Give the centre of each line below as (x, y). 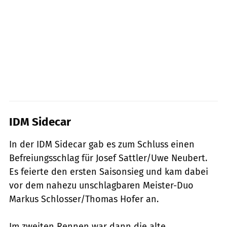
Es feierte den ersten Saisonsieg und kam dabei (109, 172)
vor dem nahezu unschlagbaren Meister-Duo (101, 185)
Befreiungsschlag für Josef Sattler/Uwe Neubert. (108, 158)
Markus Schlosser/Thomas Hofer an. (84, 199)
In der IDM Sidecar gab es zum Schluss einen (102, 144)
